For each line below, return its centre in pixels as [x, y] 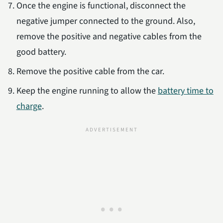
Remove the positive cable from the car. [90, 71]
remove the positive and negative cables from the [109, 36]
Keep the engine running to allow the [87, 91]
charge [29, 106]
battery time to [185, 91]
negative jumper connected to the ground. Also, [106, 21]
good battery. [41, 52]
